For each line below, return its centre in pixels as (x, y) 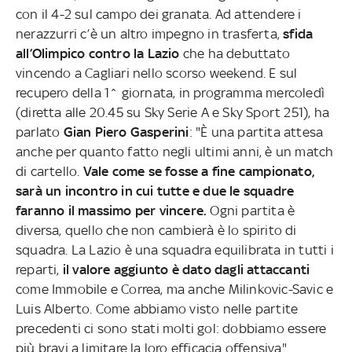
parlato (40, 132)
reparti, (39, 269)
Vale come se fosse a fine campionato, (199, 171)
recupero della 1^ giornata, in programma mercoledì (170, 92)
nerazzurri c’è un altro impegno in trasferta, (150, 33)
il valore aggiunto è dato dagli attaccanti (186, 269)
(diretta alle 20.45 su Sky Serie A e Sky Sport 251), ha (172, 112)
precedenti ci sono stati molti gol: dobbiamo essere (171, 328)
